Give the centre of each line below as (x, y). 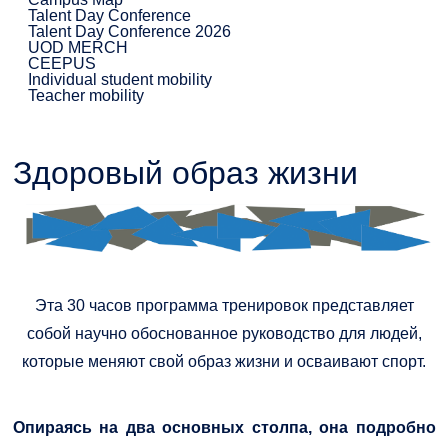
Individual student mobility (119, 79)
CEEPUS (61, 63)
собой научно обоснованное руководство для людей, (224, 334)
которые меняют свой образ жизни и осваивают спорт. (224, 362)
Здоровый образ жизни (185, 172)
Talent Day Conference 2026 (129, 31)
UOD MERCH (77, 47)
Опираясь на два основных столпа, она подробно (224, 428)
